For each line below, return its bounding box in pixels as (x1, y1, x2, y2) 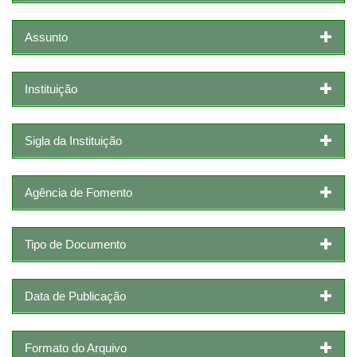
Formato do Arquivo (25, 340, 127, 355)
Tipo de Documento (25, 237, 126, 251)
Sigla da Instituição (25, 133, 122, 147)
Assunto (25, 29, 68, 44)
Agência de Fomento (25, 185, 132, 199)
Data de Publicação (25, 288, 126, 303)
